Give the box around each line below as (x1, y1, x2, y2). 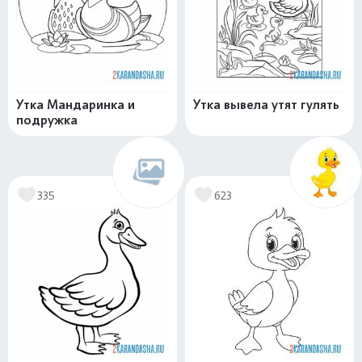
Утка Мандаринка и (16, 97, 135, 113)
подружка (16, 112, 78, 128)
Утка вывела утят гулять (193, 97, 339, 113)
